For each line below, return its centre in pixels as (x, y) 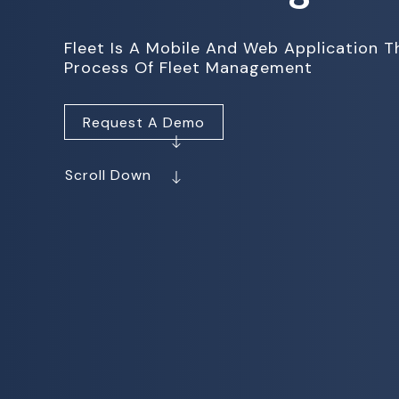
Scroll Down (113, 175)
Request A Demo (144, 122)
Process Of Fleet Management (188, 68)
